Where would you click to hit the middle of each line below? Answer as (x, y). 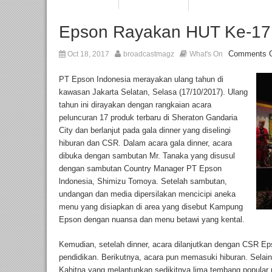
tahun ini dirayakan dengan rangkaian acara (135, 105)
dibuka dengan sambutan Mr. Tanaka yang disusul (147, 156)
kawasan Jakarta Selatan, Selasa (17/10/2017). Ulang (153, 92)
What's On (206, 54)
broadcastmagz (149, 54)
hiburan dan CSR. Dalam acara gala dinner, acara (145, 143)
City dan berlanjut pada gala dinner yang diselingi (145, 131)
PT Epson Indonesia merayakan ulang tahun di (141, 80)
